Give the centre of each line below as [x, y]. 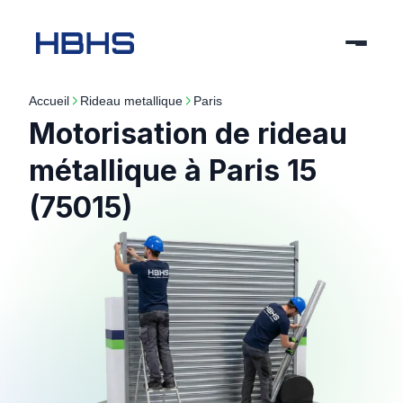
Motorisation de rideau [188, 134]
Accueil [53, 100]
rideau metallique [136, 100]
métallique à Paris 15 [173, 170]
